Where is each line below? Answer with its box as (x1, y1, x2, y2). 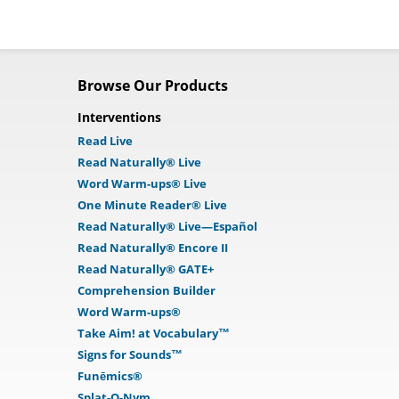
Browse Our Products (77, 76, 228, 95)
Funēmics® (77, 368, 142, 384)
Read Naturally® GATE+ (77, 261, 214, 277)
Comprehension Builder (77, 282, 216, 298)
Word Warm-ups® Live (77, 175, 207, 191)
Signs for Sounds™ (77, 346, 183, 362)
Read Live (77, 133, 133, 149)
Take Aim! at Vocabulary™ (77, 325, 230, 341)
